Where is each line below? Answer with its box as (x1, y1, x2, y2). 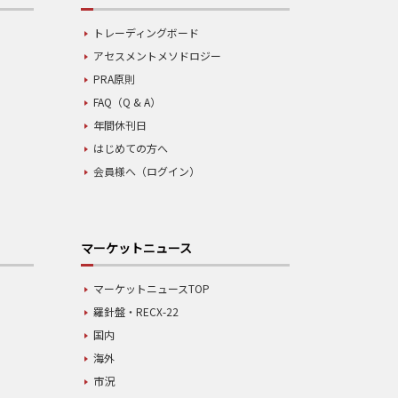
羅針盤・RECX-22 (92, 303, 179, 319)
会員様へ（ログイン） (92, 163, 200, 179)
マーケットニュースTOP (92, 280, 210, 296)
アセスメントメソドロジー (92, 48, 221, 64)
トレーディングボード (92, 25, 199, 41)
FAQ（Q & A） (92, 94, 161, 110)
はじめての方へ (92, 140, 168, 156)
